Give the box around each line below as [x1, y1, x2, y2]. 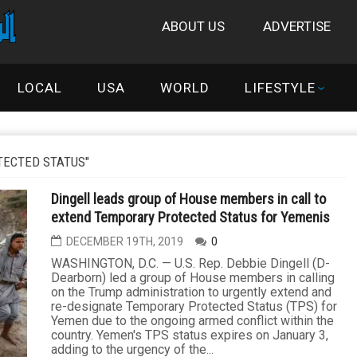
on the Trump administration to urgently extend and [51, 284, 331, 300]
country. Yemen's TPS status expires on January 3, [51, 328, 328, 343]
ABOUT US [162, 18, 225, 34]
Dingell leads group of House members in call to [51, 190, 326, 207]
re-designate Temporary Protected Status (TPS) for [51, 299, 337, 314]
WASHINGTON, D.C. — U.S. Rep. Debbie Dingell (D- [51, 256, 330, 271]
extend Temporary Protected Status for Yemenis [51, 209, 330, 226]
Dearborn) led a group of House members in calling [51, 270, 335, 285]
